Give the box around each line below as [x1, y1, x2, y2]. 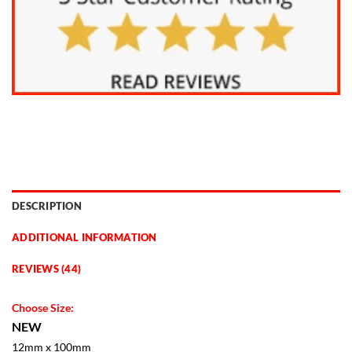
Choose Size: [12, 300, 74, 314]
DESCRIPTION [12, 199, 82, 212]
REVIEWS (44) [12, 262, 82, 275]
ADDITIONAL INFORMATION [12, 230, 157, 244]
